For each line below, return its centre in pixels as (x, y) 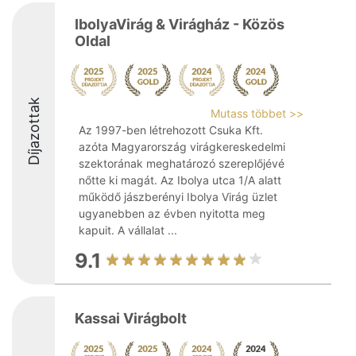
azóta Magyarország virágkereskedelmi (182, 147)
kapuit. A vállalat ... (128, 230)
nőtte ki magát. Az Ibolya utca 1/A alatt (180, 180)
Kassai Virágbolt (131, 318)
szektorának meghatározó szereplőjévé (182, 163)
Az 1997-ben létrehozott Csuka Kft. (171, 130)
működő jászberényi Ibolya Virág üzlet (178, 197)
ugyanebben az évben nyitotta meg (172, 213)
